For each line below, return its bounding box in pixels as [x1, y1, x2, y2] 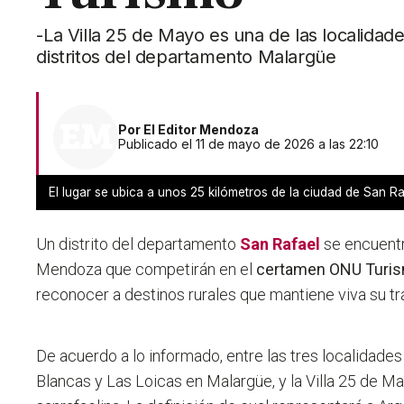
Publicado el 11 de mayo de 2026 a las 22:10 [118, 136, 380, 152]
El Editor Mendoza [143, 122, 260, 138]
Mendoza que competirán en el [36, 260, 253, 280]
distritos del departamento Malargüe [36, 46, 336, 69]
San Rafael [236, 234, 325, 254]
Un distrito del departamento [36, 234, 237, 254]
